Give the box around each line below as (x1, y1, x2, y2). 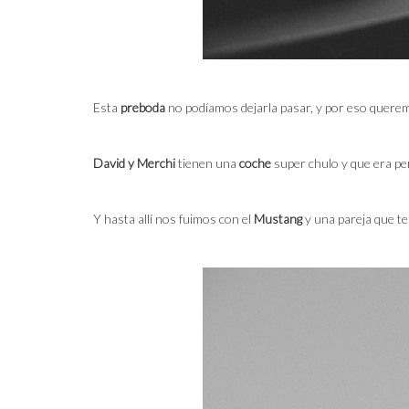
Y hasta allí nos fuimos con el (93, 211, 254, 226)
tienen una (175, 155, 239, 171)
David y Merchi (93, 155, 175, 171)
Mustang (254, 211, 302, 226)
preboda (121, 100, 165, 115)
